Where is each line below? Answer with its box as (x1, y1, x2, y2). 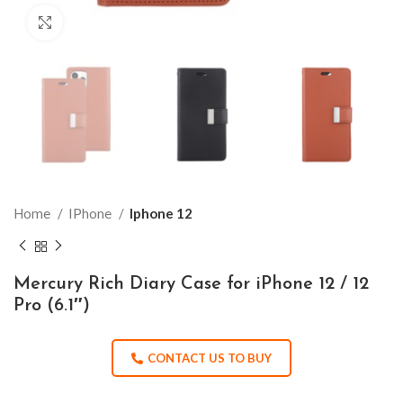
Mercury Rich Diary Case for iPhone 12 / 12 (13, 274, 369, 293)
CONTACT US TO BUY (148, 350, 272, 365)
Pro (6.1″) (13, 296, 90, 315)
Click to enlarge (63, 15, 153, 30)
